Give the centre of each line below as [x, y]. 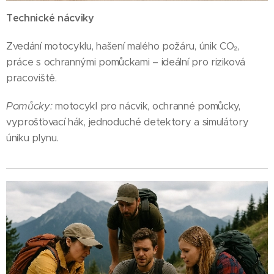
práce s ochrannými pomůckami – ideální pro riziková [126, 62]
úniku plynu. [32, 138]
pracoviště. [31, 78]
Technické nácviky [50, 18]
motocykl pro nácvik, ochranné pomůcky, [146, 106]
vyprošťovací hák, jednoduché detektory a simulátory [128, 122]
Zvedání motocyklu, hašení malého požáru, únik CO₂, [123, 46]
